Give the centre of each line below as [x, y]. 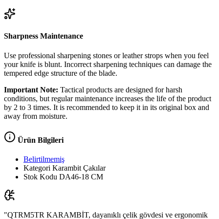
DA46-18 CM [81, 177]
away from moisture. [36, 116]
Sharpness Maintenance [44, 36]
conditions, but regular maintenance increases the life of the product [108, 98]
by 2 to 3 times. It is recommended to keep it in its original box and [107, 107]
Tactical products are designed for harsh [120, 89]
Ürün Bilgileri [40, 140]
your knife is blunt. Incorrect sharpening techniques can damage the [108, 64]
